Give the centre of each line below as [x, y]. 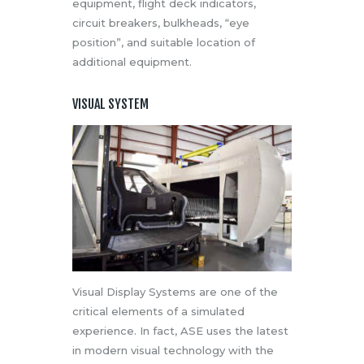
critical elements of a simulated [158, 312]
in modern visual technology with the [173, 351]
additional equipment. [132, 62]
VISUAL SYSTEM [110, 104]
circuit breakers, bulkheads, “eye [161, 23]
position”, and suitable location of [164, 43]
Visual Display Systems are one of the [175, 292]
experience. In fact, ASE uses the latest [180, 331]
